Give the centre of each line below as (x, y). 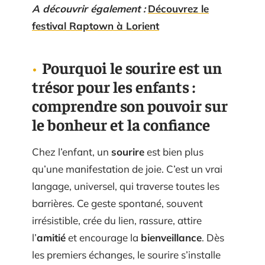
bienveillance (171, 237)
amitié (51, 237)
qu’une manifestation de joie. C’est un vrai (127, 169)
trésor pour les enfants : (114, 86)
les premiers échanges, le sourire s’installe (126, 254)
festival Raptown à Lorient (96, 25)
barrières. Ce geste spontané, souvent (117, 203)
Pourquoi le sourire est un (132, 67)
